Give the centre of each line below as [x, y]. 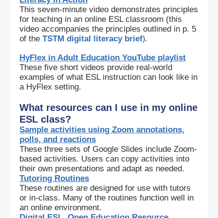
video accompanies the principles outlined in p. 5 [108, 29]
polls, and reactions [58, 139]
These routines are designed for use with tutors [105, 188]
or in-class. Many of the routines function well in [107, 198]
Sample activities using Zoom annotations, [102, 130]
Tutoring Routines [54, 178]
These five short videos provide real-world [96, 67]
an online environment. [61, 208]
